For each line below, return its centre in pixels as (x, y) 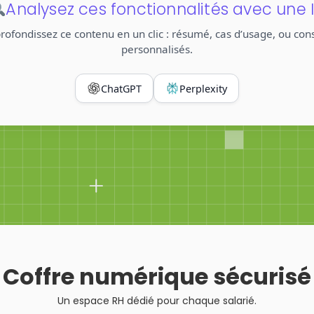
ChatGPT (121, 88)
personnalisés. (157, 49)
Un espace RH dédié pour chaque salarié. (157, 301)
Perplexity (203, 88)
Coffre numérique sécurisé (157, 277)
